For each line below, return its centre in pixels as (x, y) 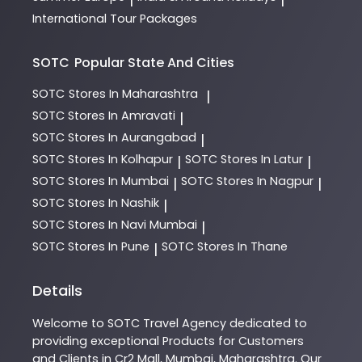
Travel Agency (185, 324)
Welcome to (70, 324)
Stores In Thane (242, 247)
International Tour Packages (115, 19)
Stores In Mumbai (118, 181)
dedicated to (267, 324)
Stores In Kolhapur (120, 160)
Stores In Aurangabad (132, 138)
